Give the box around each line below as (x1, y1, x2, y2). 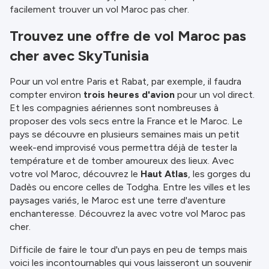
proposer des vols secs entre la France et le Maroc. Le (10, 115, 243, 127)
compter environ (10, 89, 83, 100)
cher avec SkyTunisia (10, 47, 149, 64)
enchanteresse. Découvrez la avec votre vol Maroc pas (10, 208, 246, 219)
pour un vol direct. (175, 89, 255, 100)
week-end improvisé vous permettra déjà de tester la (10, 142, 237, 153)
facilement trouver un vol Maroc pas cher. (10, 4, 189, 15)
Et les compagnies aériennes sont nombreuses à (10, 102, 219, 113)
